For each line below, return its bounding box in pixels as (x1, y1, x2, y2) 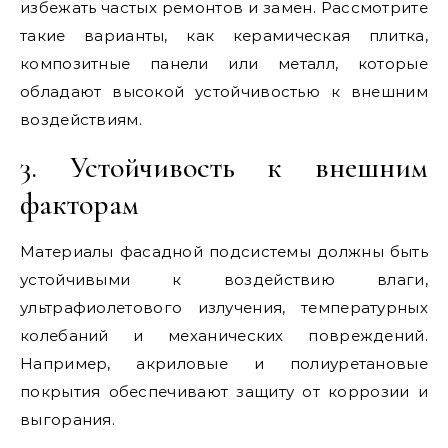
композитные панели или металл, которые (20, 53, 428, 73)
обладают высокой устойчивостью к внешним (20, 81, 428, 101)
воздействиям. (20, 109, 142, 129)
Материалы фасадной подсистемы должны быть (20, 241, 428, 261)
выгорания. (20, 409, 115, 429)
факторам (20, 185, 139, 223)
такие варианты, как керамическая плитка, (20, 25, 428, 45)
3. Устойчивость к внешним (20, 148, 428, 186)
